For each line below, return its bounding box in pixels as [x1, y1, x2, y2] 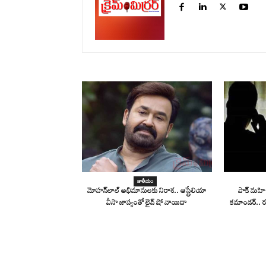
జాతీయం [137, 178, 154, 184]
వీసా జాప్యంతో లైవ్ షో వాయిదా [106, 198, 188, 210]
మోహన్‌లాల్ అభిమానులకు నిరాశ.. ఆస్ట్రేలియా [87, 186, 207, 198]
